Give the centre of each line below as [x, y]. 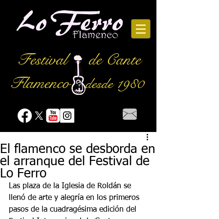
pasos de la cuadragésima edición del [74, 210]
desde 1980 [115, 84]
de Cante [115, 60]
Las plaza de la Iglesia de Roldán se [71, 186]
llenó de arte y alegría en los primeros [75, 198]
